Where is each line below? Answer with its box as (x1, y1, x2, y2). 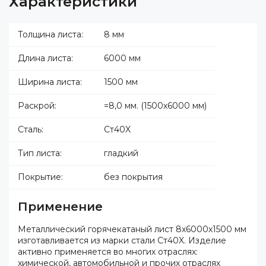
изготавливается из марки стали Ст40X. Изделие (18, 235, 226, 246)
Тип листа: (18, 147, 62, 159)
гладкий (104, 147, 138, 159)
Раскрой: (18, 100, 56, 111)
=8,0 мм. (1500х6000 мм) (104, 100, 207, 111)
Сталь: (18, 123, 43, 135)
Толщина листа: (18, 28, 83, 40)
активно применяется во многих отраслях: (18, 246, 198, 257)
